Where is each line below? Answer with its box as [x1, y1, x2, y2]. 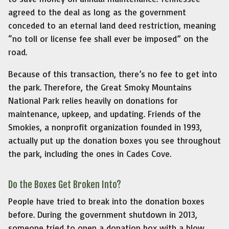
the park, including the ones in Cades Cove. [8, 148, 171, 159]
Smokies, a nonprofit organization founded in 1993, [8, 122, 202, 133]
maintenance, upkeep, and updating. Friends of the [8, 108, 201, 120]
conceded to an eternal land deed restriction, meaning [8, 20, 216, 31]
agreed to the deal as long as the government [8, 7, 186, 18]
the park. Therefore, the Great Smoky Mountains [8, 82, 192, 93]
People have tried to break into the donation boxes [8, 196, 204, 207]
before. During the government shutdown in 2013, [8, 209, 197, 220]
